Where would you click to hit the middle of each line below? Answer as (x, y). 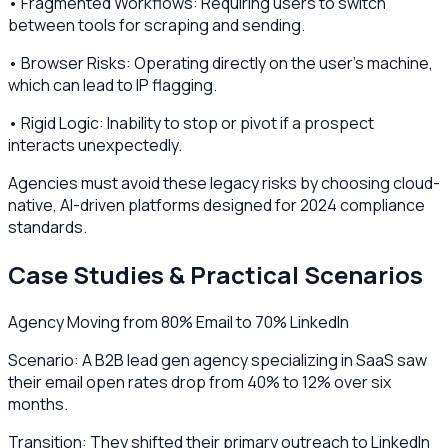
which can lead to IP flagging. (112, 84)
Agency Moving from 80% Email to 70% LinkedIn (178, 321)
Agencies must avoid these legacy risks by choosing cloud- (224, 182)
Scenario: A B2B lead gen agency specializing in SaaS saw (217, 359)
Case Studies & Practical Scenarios (215, 274)
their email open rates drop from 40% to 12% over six (199, 381)
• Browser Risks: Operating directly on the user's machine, (220, 62)
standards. (47, 226)
